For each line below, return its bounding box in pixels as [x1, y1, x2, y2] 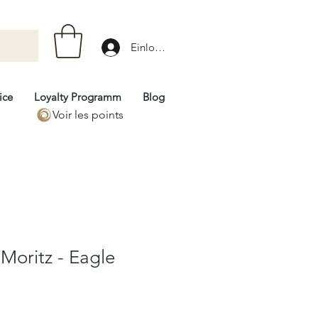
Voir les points [53, 107, 124, 121]
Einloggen [130, 40, 179, 54]
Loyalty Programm [34, 89, 121, 104]
